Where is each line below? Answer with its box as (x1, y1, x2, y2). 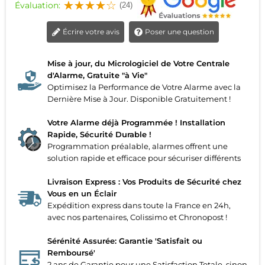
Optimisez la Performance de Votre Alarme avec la (47, 82, 241, 92)
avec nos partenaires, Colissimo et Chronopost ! (47, 212, 227, 222)
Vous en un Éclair (47, 189, 117, 199)
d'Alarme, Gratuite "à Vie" (47, 70, 147, 80)
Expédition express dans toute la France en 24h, (47, 201, 231, 211)
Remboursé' (47, 248, 95, 258)
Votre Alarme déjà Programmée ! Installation (47, 118, 225, 128)
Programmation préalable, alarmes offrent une (47, 141, 228, 151)
